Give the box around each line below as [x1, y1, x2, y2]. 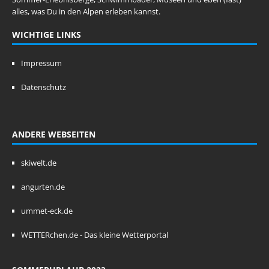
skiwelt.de [21, 157, 56, 169]
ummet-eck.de [21, 205, 73, 217]
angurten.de [21, 181, 65, 193]
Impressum [21, 58, 62, 69]
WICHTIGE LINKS [12, 29, 81, 41]
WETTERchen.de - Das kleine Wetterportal [21, 229, 168, 241]
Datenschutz [21, 82, 66, 93]
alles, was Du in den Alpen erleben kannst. [12, 6, 160, 17]
